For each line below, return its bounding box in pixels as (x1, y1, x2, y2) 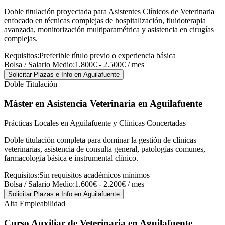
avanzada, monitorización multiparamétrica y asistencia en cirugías (4, 25, 214, 34)
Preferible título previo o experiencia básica (39, 51, 176, 60)
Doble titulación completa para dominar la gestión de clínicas (4, 136, 196, 145)
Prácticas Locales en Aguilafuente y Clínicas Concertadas (4, 119, 186, 128)
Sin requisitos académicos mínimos (39, 171, 150, 180)
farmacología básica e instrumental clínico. (4, 154, 138, 163)
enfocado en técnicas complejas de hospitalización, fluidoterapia (4, 16, 206, 25)
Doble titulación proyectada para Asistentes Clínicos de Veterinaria (4, 7, 214, 16)
